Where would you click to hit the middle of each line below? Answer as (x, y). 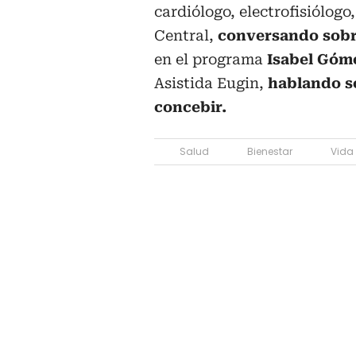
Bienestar (270, 152)
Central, (186, 36)
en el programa (211, 60)
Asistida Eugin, (211, 83)
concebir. (190, 107)
